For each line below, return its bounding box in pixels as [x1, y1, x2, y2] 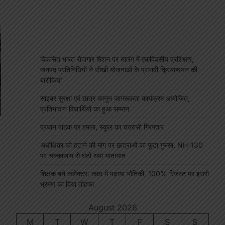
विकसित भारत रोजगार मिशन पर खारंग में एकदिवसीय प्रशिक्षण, [40, 55, 194, 64]
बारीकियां [40, 76, 62, 85]
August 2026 [88, 202, 137, 213]
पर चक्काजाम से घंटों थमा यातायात [40, 151, 126, 160]
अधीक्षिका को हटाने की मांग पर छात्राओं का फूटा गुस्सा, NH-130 [40, 141, 203, 150]
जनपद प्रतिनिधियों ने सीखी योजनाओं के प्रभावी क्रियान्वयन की [40, 65, 197, 74]
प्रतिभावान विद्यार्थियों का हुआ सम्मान [40, 104, 129, 114]
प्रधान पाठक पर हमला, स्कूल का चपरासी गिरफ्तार [40, 123, 164, 132]
